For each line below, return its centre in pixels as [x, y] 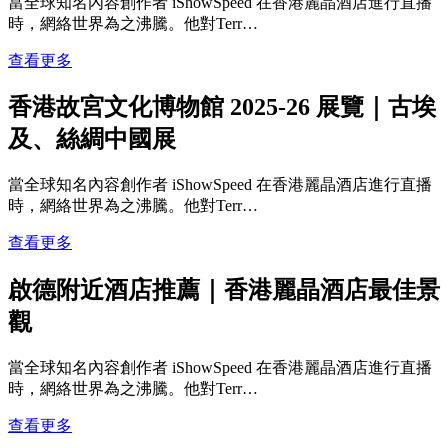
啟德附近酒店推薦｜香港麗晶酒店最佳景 [224, 290]
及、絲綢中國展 [92, 139]
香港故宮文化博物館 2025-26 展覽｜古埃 [222, 107]
